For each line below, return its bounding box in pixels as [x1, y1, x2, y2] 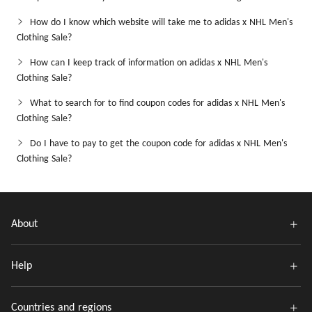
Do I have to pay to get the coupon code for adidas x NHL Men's [30, 139, 287, 149]
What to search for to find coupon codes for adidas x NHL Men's [30, 98, 285, 109]
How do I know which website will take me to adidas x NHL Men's [30, 17, 292, 28]
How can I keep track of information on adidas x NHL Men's [30, 58, 267, 68]
